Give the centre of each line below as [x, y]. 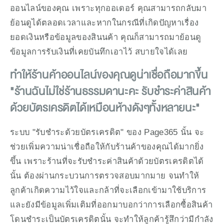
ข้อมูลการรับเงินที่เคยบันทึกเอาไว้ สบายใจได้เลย [99, 51]
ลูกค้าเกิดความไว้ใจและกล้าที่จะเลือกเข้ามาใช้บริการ [108, 190]
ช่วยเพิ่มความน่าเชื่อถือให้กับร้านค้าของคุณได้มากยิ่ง [107, 146]
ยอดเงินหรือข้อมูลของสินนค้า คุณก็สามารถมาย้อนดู [106, 37]
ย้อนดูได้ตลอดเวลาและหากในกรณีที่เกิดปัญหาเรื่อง [104, 22]
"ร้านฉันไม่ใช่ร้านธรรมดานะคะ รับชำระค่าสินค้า [111, 92]
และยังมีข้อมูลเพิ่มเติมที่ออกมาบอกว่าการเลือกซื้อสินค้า [111, 204]
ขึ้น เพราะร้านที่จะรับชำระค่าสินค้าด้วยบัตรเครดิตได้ [107, 161]
